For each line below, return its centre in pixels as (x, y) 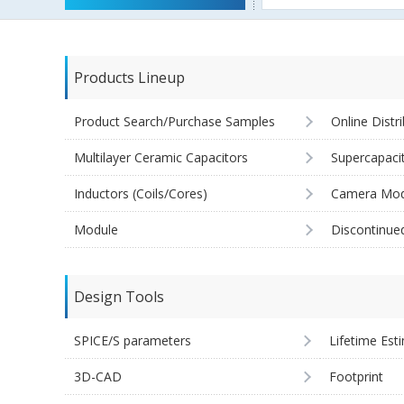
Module (96, 230)
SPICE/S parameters (133, 340)
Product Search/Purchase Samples (174, 121)
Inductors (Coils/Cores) (141, 193)
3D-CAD (98, 376)
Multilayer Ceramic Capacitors (161, 157)
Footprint (357, 376)
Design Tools (119, 297)
